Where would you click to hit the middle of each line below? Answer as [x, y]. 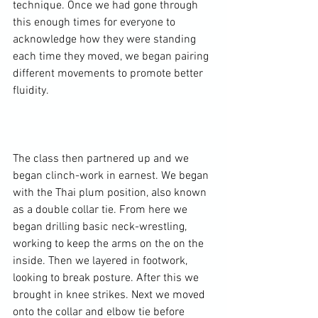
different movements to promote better [109, 74]
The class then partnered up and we [102, 159]
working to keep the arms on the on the [110, 244]
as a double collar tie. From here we [102, 210]
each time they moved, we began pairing [112, 57]
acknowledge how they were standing [106, 40]
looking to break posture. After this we [107, 278]
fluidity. [31, 91]
